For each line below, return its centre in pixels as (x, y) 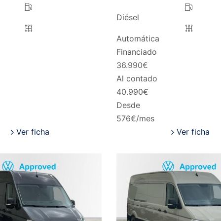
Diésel (128, 18)
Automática (138, 39)
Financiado (136, 52)
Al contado (137, 79)
